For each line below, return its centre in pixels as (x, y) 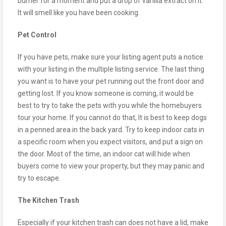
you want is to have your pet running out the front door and (111, 81)
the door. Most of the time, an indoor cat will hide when (104, 154)
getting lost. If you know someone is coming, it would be (106, 93)
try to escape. (39, 178)
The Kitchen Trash (48, 200)
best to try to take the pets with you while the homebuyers (110, 105)
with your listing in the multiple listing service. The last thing (111, 69)
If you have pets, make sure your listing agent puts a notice (110, 57)
